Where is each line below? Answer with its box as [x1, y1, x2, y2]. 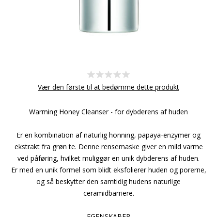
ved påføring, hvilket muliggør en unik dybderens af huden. [17, 153, 200, 163]
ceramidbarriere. [83, 188, 134, 198]
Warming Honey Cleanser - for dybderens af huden [29, 107, 188, 116]
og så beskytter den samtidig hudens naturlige [36, 176, 181, 186]
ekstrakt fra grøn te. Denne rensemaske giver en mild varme [14, 141, 203, 151]
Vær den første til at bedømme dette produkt [38, 82, 179, 92]
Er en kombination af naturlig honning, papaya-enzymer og [16, 130, 201, 139]
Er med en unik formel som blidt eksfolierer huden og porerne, [11, 165, 206, 174]
